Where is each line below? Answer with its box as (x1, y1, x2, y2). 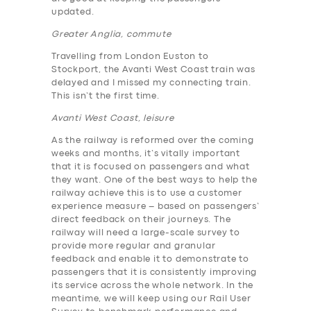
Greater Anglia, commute (51, 31, 174, 39)
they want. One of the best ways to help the (51, 176, 258, 185)
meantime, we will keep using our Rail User (51, 295, 251, 303)
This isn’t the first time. (51, 92, 160, 101)
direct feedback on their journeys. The (51, 216, 231, 224)
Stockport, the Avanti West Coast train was (51, 66, 255, 74)
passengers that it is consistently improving (51, 269, 258, 277)
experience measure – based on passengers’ (51, 203, 260, 211)
